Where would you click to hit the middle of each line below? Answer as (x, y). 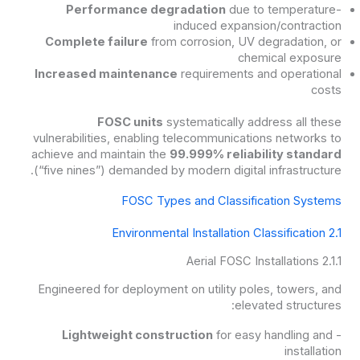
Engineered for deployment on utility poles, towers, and (190, 289)
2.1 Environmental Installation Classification (335, 233)
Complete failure (97, 42)
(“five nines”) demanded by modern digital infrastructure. (188, 171)
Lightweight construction (138, 335)
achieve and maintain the (101, 155)
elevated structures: (288, 305)
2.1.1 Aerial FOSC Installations (332, 261)
